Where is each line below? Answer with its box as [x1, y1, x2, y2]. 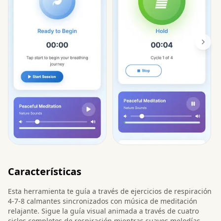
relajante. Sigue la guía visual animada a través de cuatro [8, 206, 199, 216]
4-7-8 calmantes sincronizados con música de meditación [8, 196, 197, 206]
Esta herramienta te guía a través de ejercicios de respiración [8, 186, 212, 196]
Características [8, 164, 81, 178]
